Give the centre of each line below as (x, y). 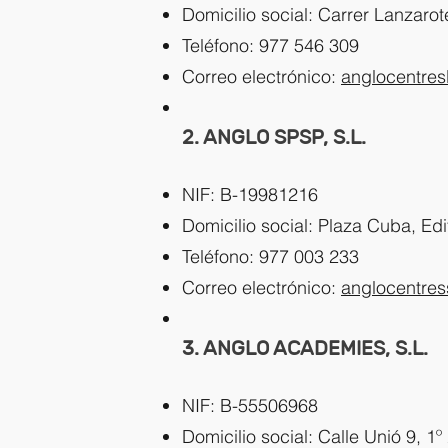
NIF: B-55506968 (250, 405)
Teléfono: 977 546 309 (270, 45)
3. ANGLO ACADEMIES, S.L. (305, 348)
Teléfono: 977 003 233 (270, 256)
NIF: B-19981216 (250, 194)
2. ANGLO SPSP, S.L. (274, 137)
